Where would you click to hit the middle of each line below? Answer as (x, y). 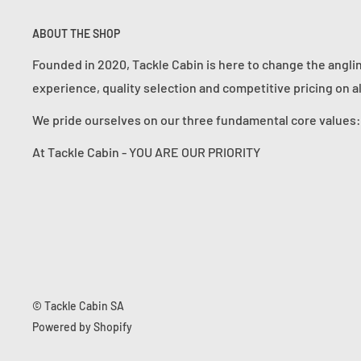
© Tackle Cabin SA (78, 306)
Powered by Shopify (82, 327)
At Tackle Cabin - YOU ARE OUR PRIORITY (146, 152)
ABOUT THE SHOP (76, 34)
